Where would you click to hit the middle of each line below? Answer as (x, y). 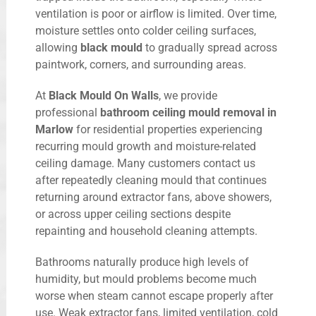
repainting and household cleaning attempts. (146, 231)
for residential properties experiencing (168, 129)
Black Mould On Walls (104, 95)
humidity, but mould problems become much (146, 279)
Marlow (54, 129)
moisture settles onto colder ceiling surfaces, (146, 30)
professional (68, 112)
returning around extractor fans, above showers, (153, 197)
